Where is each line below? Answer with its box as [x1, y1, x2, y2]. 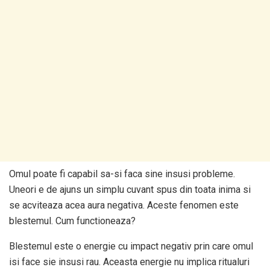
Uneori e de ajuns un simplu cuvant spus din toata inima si [9, 184, 251, 195]
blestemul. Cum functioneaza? [9, 215, 136, 227]
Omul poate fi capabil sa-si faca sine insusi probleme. [9, 168, 235, 180]
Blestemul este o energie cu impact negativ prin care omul [9, 240, 253, 252]
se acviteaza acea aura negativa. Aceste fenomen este [9, 199, 239, 211]
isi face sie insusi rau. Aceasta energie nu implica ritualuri [9, 256, 250, 268]
